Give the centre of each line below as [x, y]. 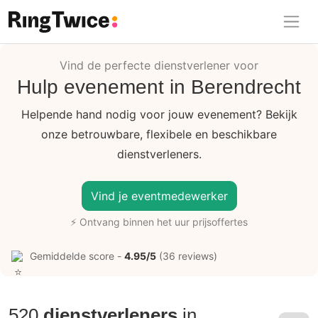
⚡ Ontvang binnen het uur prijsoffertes [159, 221]
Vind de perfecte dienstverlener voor [159, 65]
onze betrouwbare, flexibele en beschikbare [159, 134]
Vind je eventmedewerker [159, 196]
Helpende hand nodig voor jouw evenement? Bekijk [159, 114]
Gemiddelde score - [77, 256]
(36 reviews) [187, 256]
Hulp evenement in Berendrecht [159, 87]
